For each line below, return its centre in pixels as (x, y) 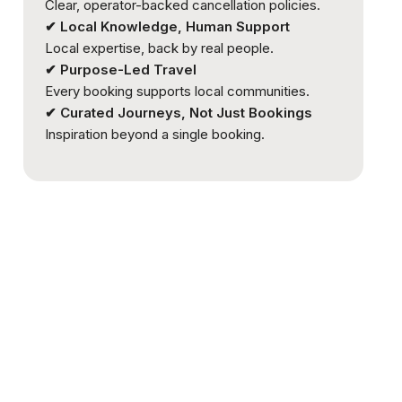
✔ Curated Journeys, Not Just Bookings (178, 113)
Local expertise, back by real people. (159, 48)
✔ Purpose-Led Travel (120, 70)
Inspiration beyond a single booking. (154, 135)
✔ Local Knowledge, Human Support (167, 27)
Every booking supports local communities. (177, 92)
